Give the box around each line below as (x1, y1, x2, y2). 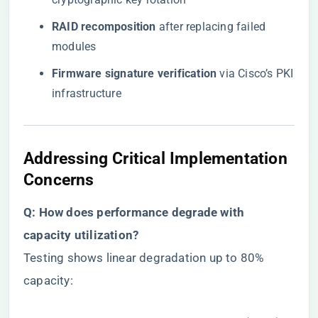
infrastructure (52, 87, 121, 100)
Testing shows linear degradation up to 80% (23, 251, 264, 265)
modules (52, 40, 97, 53)
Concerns (23, 170, 94, 190)
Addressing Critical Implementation (23, 148, 287, 168)
